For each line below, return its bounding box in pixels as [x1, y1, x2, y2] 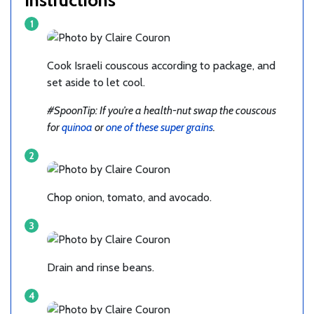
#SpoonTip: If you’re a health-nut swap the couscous [47, 103, 276, 117]
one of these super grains [106, 120, 213, 134]
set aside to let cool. [47, 75, 145, 89]
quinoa [62, 120, 93, 134]
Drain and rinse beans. [47, 260, 154, 274]
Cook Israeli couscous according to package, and [47, 58, 275, 72]
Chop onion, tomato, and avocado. [47, 190, 212, 204]
